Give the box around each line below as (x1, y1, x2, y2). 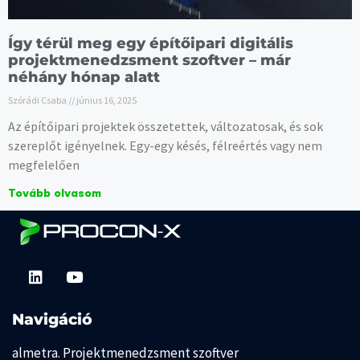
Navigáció (12, 310, 92, 329)
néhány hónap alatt (8, 68, 160, 87)
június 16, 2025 (75, 94, 137, 107)
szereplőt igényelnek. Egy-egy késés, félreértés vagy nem (8, 137, 322, 154)
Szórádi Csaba (8, 94, 68, 107)
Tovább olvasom (8, 188, 101, 200)
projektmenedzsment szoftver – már (8, 51, 291, 70)
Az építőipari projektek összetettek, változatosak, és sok (8, 118, 323, 135)
